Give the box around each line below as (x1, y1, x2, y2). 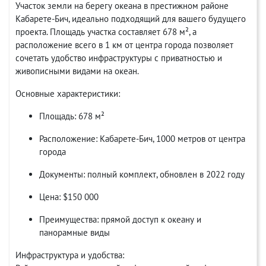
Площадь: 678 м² (39, 110, 104, 122)
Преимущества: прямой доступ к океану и (39, 214, 201, 225)
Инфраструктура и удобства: (15, 249, 124, 261)
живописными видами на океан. (15, 65, 139, 77)
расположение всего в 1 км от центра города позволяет (15, 39, 233, 50)
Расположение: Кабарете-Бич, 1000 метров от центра (39, 133, 245, 144)
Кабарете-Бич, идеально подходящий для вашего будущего (15, 13, 246, 24)
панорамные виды (39, 227, 110, 238)
